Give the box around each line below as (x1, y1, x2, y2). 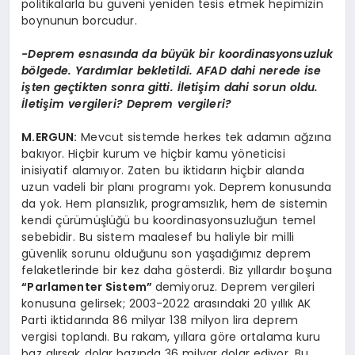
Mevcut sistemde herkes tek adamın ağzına (77, 129, 332, 146)
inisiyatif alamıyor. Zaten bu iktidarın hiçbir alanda (21, 162, 304, 179)
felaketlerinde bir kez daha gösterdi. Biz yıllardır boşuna (21, 262, 333, 279)
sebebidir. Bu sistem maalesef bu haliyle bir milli (21, 229, 294, 246)
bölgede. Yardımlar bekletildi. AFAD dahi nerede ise (21, 63, 322, 79)
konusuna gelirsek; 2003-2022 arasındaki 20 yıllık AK (21, 296, 311, 312)
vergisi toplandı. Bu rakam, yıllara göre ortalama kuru (21, 329, 321, 345)
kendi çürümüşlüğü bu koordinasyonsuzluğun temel (21, 212, 316, 229)
